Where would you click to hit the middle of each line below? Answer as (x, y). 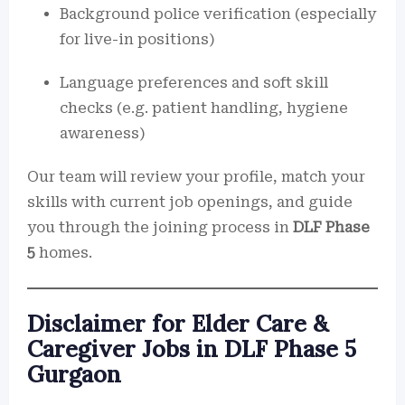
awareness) (103, 133)
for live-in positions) (137, 39)
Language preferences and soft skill (194, 83)
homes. (64, 253)
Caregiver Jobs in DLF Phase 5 (192, 349)
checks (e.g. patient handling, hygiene (204, 108)
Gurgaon (74, 374)
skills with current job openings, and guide (190, 202)
